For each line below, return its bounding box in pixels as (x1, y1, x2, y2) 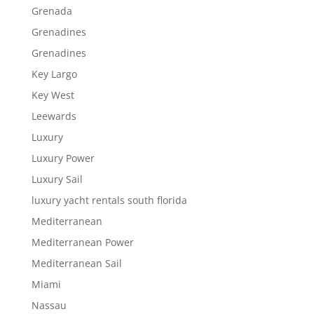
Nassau (31, 299, 67, 313)
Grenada (31, 4, 72, 18)
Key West (31, 88, 74, 102)
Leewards (31, 109, 76, 123)
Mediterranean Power (31, 235, 134, 250)
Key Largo (31, 67, 77, 81)
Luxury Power (31, 151, 95, 165)
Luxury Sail (31, 172, 83, 186)
